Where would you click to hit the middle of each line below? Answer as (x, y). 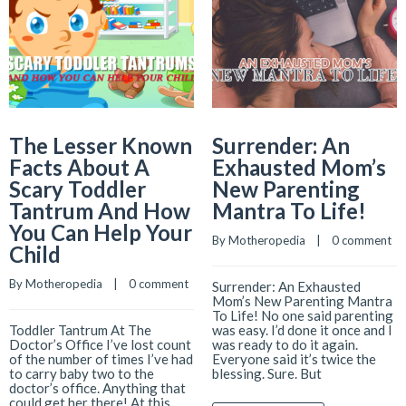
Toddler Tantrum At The (80, 330)
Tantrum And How (100, 211)
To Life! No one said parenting (303, 316)
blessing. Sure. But (267, 374)
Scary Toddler (77, 189)
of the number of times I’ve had (101, 359)
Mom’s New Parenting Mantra (302, 301)
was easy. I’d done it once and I (302, 330)
